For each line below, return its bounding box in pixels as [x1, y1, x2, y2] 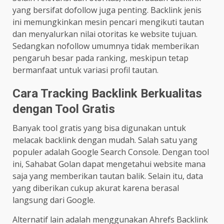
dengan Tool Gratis [12, 101, 115, 116]
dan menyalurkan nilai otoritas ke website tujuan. [12, 28, 197, 39]
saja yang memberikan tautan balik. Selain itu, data [12, 170, 203, 181]
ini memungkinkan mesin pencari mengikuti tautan [12, 16, 204, 27]
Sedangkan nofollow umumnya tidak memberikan [12, 40, 199, 51]
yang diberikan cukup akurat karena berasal [12, 182, 179, 193]
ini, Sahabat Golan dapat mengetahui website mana [12, 158, 205, 169]
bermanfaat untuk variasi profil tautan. [12, 64, 158, 75]
